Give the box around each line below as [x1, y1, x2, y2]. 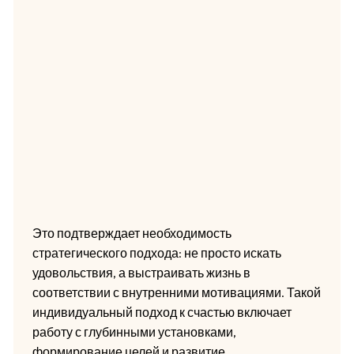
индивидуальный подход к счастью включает [32, 304, 292, 321]
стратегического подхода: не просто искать [32, 245, 281, 262]
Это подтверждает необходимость [32, 225, 232, 242]
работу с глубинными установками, [32, 324, 236, 341]
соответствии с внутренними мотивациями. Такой [32, 284, 321, 301]
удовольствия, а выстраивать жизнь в [32, 265, 250, 281]
